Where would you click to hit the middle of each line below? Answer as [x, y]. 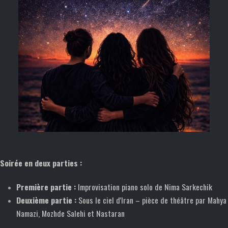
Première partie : [47, 187]
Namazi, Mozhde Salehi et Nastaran [70, 213]
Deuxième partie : [46, 200]
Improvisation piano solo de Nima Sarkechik [145, 187]
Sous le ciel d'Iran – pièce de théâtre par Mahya [151, 200]
